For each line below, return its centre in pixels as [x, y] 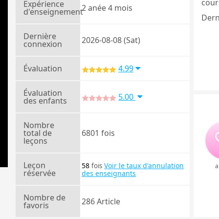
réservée [40, 173]
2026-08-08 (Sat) [111, 40]
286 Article [101, 201]
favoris [36, 205]
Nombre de [44, 197]
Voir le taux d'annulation [144, 165]
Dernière [40, 36]
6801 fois [98, 133]
